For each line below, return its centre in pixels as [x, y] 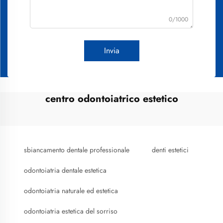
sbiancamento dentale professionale [77, 150]
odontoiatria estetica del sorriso [71, 211]
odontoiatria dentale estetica [65, 170]
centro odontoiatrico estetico [111, 99]
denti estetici [170, 150]
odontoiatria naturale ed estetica [71, 191]
